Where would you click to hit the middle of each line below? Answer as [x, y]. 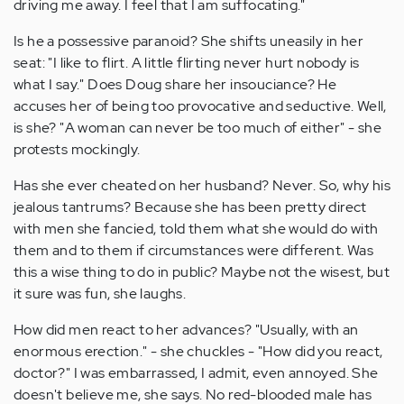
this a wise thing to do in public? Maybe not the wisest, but [202, 272]
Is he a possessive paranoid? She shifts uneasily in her [188, 41]
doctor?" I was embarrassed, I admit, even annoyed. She [196, 373]
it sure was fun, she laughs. [100, 294]
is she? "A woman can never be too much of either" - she [197, 128]
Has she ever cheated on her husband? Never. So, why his [202, 185]
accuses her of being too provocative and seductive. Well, [200, 106]
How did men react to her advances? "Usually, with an [186, 330]
